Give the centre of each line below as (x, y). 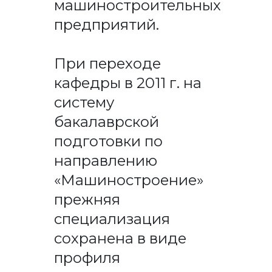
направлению (105, 160)
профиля (87, 257)
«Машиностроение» (128, 180)
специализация (112, 219)
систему (84, 102)
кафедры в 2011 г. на (127, 83)
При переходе (107, 63)
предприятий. (108, 24)
